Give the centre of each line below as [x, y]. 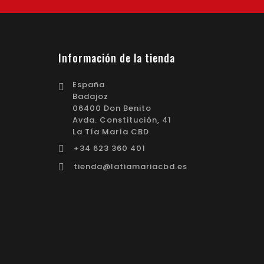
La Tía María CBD [110, 132]
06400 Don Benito [112, 108]
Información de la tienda [116, 58]
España [88, 85]
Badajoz [90, 97]
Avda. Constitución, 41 [122, 120]
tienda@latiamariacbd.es [130, 167]
